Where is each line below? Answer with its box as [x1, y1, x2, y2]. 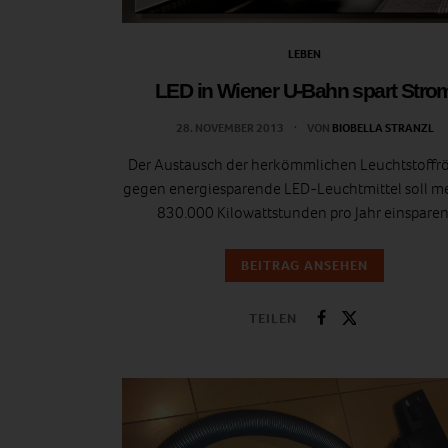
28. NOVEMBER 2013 [175, 120, 286, 137]
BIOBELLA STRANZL [331, 120, 434, 137]
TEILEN [249, 308, 297, 328]
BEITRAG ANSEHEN [241, 256, 368, 276]
